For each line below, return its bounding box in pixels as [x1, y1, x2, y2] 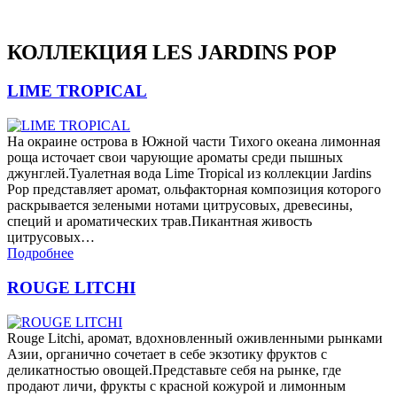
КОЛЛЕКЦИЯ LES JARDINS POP [7, 40, 337, 64]
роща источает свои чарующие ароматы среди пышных [7, 150, 343, 166]
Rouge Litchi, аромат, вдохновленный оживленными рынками [7, 330, 383, 346]
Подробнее [7, 245, 74, 261]
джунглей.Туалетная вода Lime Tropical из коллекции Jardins [7, 166, 371, 182]
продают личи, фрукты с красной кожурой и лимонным [7, 378, 346, 393]
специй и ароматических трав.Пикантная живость [7, 214, 312, 230]
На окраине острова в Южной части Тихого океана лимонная [7, 134, 380, 150]
